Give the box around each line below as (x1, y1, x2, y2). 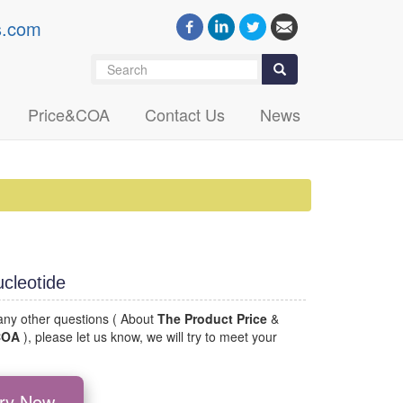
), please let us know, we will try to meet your (23, 327, 278, 346)
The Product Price (157, 309, 268, 328)
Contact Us (145, 103, 225, 126)
